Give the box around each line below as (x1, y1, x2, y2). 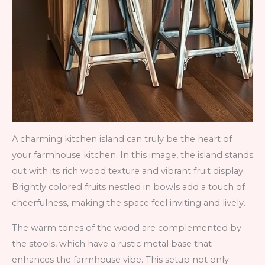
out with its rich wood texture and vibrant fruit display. (12, 166, 245, 177)
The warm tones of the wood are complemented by (12, 222, 241, 233)
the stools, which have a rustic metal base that (12, 238, 212, 249)
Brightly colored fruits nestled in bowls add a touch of (12, 182, 245, 193)
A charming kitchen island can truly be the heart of (12, 134, 232, 145)
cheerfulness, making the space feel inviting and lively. (12, 198, 245, 209)
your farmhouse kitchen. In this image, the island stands (12, 150, 253, 161)
